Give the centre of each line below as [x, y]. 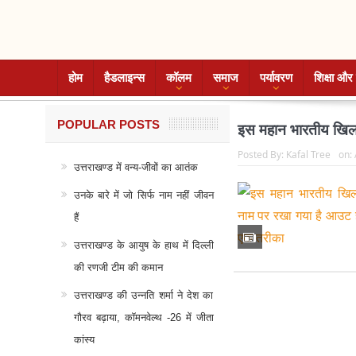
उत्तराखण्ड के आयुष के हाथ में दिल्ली [143, 245]
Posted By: [261, 154]
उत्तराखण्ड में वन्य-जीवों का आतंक [135, 167]
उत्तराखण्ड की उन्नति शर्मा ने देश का [143, 295]
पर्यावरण [276, 77]
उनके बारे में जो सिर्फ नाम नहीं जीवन [143, 195]
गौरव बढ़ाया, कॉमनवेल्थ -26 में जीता [143, 317]
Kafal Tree [308, 154]
